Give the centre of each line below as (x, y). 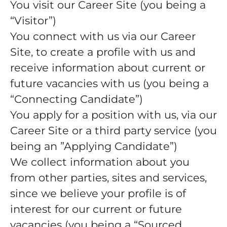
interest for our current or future (96, 209)
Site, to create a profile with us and (103, 52)
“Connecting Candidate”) (77, 99)
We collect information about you (100, 162)
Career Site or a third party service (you (113, 130)
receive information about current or (108, 68)
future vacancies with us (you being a (109, 83)
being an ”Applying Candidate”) (94, 146)
